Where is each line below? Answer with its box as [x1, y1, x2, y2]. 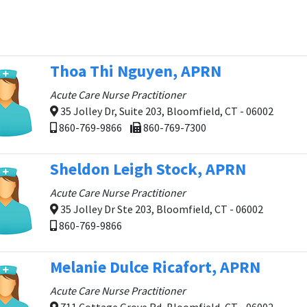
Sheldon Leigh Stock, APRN [50, 158, 246, 180]
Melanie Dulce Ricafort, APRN [50, 256, 260, 278]
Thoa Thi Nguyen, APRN [50, 60, 221, 82]
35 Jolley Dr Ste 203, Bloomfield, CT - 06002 [58, 202, 263, 216]
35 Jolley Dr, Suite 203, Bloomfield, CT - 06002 [58, 104, 273, 118]
